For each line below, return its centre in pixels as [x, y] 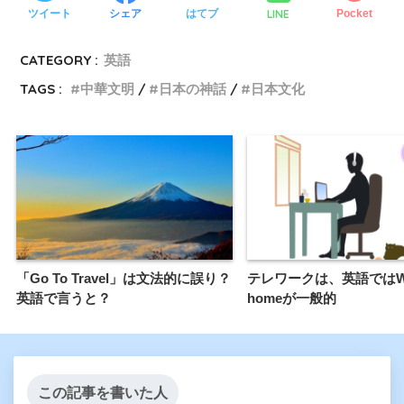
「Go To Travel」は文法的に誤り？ [124, 279]
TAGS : [41, 88]
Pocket [355, 14]
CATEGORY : [60, 60]
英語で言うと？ [64, 298]
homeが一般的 [292, 298]
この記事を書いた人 [103, 393]
